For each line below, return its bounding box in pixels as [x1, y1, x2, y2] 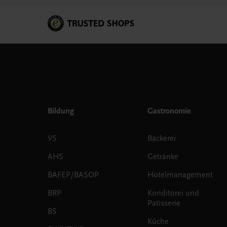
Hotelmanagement [147, 170, 213, 179]
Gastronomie [147, 106, 191, 116]
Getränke [147, 152, 179, 161]
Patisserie [147, 198, 181, 208]
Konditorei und [147, 188, 200, 198]
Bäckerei [147, 133, 176, 143]
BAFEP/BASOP [47, 170, 99, 179]
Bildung [47, 106, 74, 116]
